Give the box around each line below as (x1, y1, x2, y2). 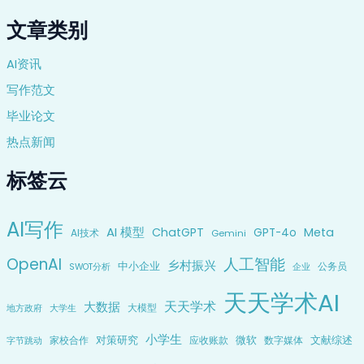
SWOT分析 (68, 260, 110, 273)
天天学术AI (223, 285, 340, 319)
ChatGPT (151, 223, 204, 240)
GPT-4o (253, 224, 297, 240)
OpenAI (6, 253, 62, 275)
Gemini (210, 226, 246, 240)
